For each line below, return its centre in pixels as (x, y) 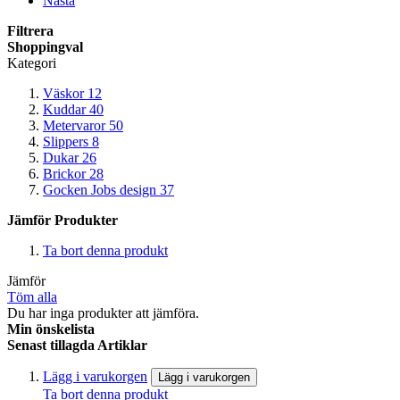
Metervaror (74, 125)
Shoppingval (45, 46)
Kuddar (64, 109)
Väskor (63, 93)
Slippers (66, 141)
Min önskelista (51, 329)
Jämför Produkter (62, 220)
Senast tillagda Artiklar (77, 345)
